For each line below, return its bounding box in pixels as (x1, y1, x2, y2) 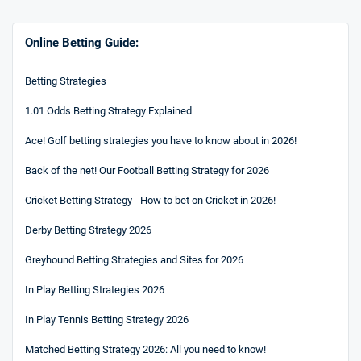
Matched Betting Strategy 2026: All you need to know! (25, 342, 266, 355)
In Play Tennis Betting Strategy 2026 (25, 313, 189, 326)
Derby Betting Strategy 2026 (25, 223, 151, 236)
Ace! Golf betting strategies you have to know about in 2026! (25, 134, 297, 147)
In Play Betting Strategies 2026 (25, 283, 164, 296)
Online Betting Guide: (25, 35, 139, 50)
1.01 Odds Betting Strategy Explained (25, 104, 192, 117)
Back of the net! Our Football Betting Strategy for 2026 (25, 164, 269, 176)
